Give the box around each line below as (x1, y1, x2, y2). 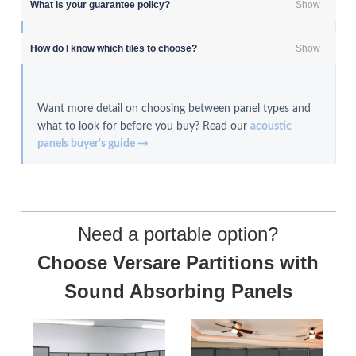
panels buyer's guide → (37, 137, 149, 149)
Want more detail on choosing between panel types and (37, 103, 311, 114)
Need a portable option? (78, 222, 278, 245)
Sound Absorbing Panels (64, 280, 292, 302)
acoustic (250, 120, 292, 132)
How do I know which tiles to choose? (29, 42, 197, 54)
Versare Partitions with (113, 251, 319, 273)
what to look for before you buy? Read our (37, 120, 250, 132)
